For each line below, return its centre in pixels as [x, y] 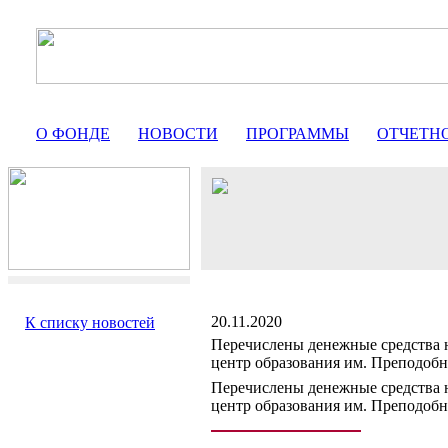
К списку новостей [90, 322]
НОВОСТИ [178, 133]
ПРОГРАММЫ [297, 133]
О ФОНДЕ [73, 133]
